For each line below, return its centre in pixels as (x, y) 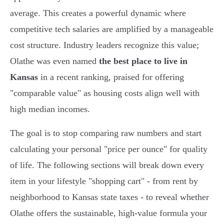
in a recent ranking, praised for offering (111, 77)
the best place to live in (143, 61)
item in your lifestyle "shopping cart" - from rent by (104, 181)
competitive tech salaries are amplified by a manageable (112, 29)
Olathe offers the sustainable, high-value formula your (108, 213)
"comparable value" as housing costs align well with (105, 93)
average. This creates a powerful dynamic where (98, 13)
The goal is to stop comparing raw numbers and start (106, 133)
